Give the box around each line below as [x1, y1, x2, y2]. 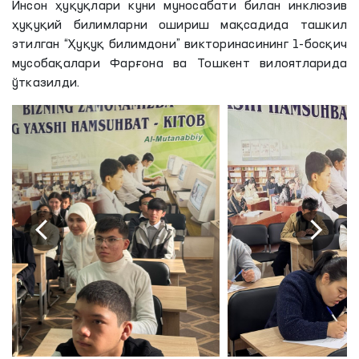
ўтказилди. [12, 77, 80, 90]
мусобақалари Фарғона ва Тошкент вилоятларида [12, 58, 347, 71]
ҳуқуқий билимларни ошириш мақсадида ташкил [12, 19, 347, 32]
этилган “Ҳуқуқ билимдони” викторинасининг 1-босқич [12, 38, 347, 51]
